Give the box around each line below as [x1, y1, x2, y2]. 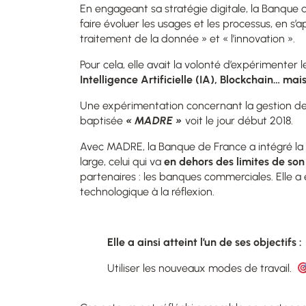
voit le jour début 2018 [182, 113, 291, 127]
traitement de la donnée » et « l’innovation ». [80, 31, 298, 45]
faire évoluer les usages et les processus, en [80, 16, 288, 30]
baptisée [80, 113, 126, 127]
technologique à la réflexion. [80, 184, 217, 198]
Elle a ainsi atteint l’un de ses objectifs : [107, 235, 302, 249]
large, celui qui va [80, 154, 164, 168]
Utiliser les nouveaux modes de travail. [107, 261, 297, 275]
